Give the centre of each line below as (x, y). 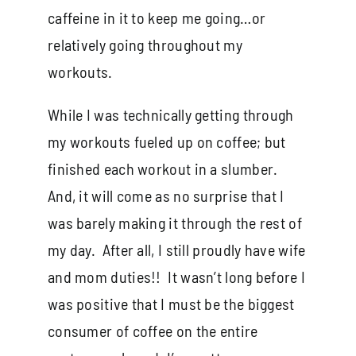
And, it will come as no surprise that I (166, 195)
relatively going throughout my (145, 44)
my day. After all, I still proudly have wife (176, 249)
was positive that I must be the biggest (171, 303)
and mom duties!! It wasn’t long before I (176, 276)
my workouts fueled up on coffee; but (166, 141)
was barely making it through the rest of (174, 222)
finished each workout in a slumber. (163, 168)
